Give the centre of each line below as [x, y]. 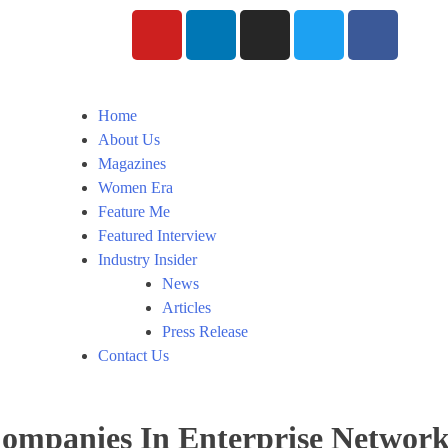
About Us [128, 139]
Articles [186, 307]
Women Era [135, 187]
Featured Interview [157, 235]
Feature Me [133, 211]
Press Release [204, 331]
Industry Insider [147, 259]
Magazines [131, 163]
